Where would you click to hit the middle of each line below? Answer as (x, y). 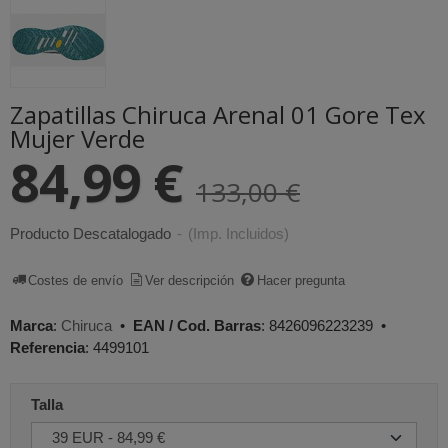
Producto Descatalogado (90, 234)
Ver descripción (190, 280)
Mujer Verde (77, 139)
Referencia (47, 348)
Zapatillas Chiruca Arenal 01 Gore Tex (218, 115)
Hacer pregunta (300, 280)
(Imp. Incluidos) (238, 234)
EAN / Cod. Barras (197, 326)
